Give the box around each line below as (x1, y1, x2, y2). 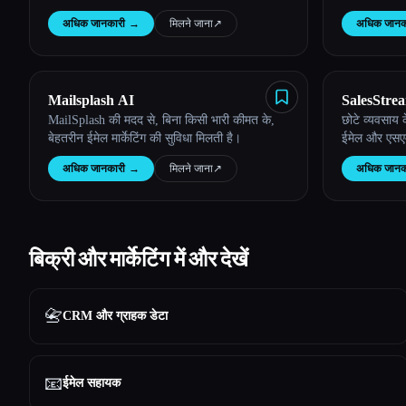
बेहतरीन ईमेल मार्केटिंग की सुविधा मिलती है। (48, 131, 241, 145)
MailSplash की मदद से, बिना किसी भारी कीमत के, (48, 113, 275, 127)
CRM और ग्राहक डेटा (63, 309, 168, 323)
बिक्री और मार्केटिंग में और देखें (29, 245, 248, 273)
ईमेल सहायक (63, 376, 121, 390)
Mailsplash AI (48, 92, 134, 108)
